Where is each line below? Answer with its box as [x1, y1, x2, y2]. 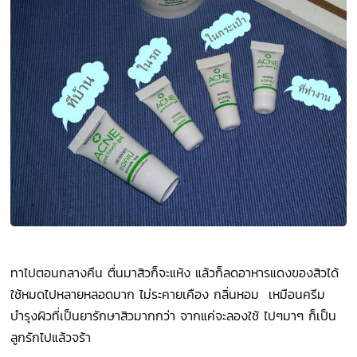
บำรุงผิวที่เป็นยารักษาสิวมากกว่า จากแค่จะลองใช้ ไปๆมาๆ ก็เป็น [10, 306, 337, 326]
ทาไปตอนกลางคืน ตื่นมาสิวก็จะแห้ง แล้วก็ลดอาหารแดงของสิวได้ [10, 263, 344, 283]
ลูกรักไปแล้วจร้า [10, 328, 101, 347]
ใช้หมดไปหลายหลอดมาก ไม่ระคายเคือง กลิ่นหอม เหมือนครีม [10, 284, 326, 304]
